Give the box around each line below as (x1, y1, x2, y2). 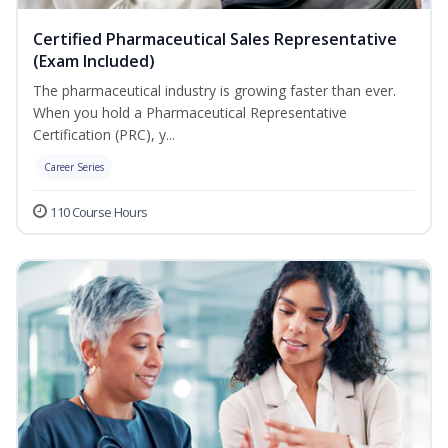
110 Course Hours (50, 203, 148, 222)
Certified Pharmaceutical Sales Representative (33, 28, 397, 51)
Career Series (44, 160, 104, 175)
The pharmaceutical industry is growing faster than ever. (33, 81, 396, 101)
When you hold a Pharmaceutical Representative (33, 103, 347, 123)
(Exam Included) (33, 50, 155, 73)
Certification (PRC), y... (33, 125, 175, 145)
